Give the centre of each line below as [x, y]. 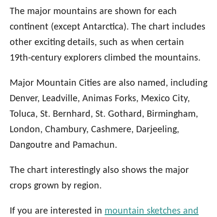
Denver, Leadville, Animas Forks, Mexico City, [100, 99]
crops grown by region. [56, 186]
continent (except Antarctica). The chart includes [108, 27]
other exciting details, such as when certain [97, 42]
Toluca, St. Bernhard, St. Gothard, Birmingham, [104, 114]
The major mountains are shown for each [93, 11]
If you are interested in [57, 211]
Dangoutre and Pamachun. [63, 145]
